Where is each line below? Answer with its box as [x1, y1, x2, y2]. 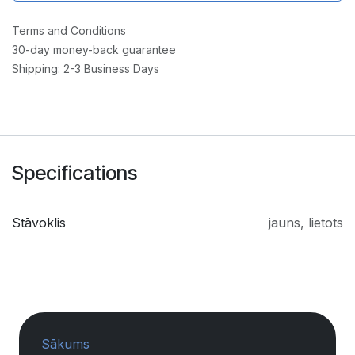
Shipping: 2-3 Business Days [12, 61, 159, 75]
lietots [308, 214, 343, 231]
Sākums [41, 336, 90, 352]
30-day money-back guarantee [12, 42, 176, 56]
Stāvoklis [12, 214, 66, 231]
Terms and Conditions [12, 23, 126, 37]
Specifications [12, 160, 137, 185]
